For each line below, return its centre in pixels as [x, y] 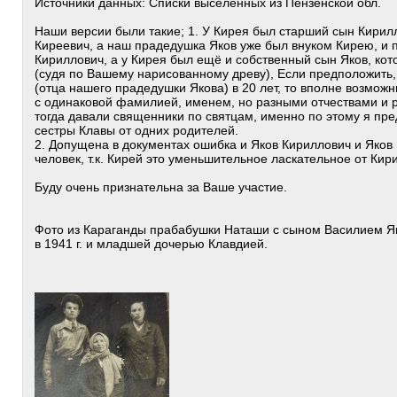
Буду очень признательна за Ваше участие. [161, 187]
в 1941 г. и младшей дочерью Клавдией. [151, 244]
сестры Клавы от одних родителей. [136, 130]
